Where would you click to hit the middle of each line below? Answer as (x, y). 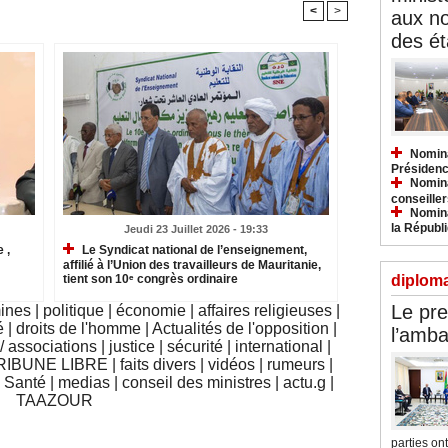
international (279, 346)
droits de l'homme (78, 328)
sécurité (195, 346)
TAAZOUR (54, 400)
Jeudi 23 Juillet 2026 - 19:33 (195, 228)
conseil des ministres (196, 382)
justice (132, 346)
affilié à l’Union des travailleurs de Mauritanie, (191, 265)
